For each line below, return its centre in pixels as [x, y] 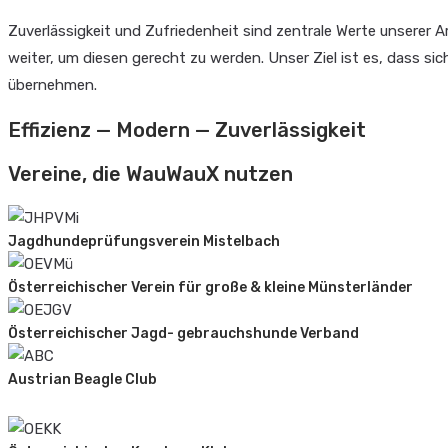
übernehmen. [52, 85]
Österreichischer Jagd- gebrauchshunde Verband [183, 333]
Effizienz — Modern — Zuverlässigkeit [187, 129]
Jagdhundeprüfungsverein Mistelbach [144, 241]
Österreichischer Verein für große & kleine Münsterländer [210, 287]
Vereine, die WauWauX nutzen [150, 174]
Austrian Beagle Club [82, 379]
